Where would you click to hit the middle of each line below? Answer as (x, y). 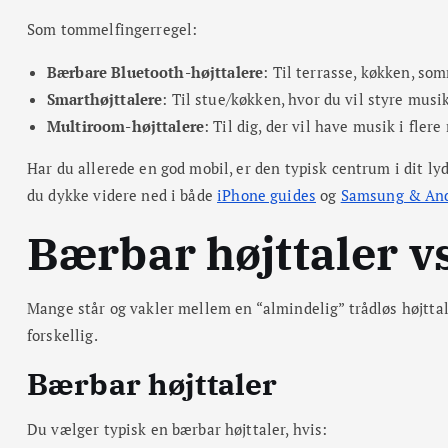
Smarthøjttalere (105, 98)
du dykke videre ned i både (122, 194)
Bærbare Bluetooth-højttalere (155, 71)
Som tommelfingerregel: (112, 28)
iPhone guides (267, 194)
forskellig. (62, 334)
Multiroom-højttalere (125, 125)
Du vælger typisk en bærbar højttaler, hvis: (177, 428)
